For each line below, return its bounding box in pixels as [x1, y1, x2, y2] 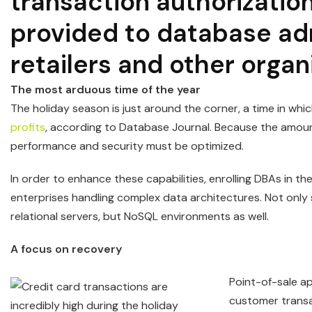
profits [10, 120, 45, 134]
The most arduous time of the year [10, 82, 203, 97]
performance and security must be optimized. [10, 139, 244, 153]
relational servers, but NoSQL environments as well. [10, 209, 269, 224]
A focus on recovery [10, 242, 125, 256]
